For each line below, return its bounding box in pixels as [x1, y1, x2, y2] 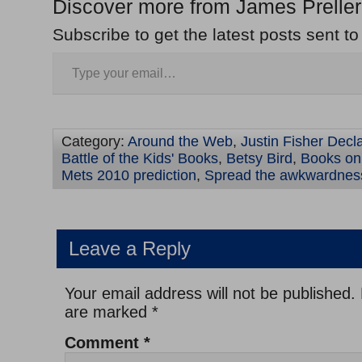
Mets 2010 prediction [61, 167, 196, 184]
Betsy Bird [226, 150, 293, 167]
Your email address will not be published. [65, 284, 356, 303]
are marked [65, 303, 152, 322]
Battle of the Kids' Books [61, 150, 218, 167]
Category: [61, 133, 128, 150]
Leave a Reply [69, 238, 191, 260]
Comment [65, 334, 144, 352]
